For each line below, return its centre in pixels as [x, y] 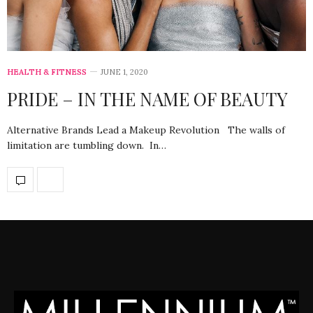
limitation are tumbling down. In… [87, 146]
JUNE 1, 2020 [124, 72]
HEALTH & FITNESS [47, 72]
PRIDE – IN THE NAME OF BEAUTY [147, 99]
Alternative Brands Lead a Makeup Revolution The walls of [146, 130]
